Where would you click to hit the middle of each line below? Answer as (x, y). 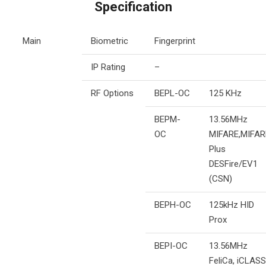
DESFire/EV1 (233, 164)
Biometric (109, 41)
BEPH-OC (172, 205)
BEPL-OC (172, 93)
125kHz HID (231, 205)
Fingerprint (175, 41)
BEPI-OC (171, 246)
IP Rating (108, 67)
